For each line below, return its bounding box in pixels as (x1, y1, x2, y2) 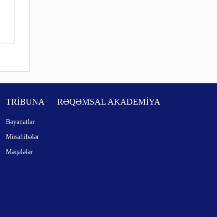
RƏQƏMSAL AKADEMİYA (57, 97, 160, 107)
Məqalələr (5, 148, 33, 155)
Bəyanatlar (5, 118, 35, 125)
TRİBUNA (5, 97, 45, 107)
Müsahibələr (5, 133, 39, 140)
